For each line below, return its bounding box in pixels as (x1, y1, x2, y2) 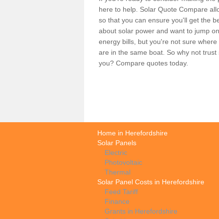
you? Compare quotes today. (99, 59, 188, 67)
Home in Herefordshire (97, 129, 168, 137)
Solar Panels (97, 138, 136, 147)
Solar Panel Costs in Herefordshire (97, 177, 204, 186)
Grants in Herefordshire (105, 207, 177, 215)
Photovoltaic (105, 158, 142, 166)
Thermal (105, 168, 131, 176)
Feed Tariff (105, 187, 138, 196)
